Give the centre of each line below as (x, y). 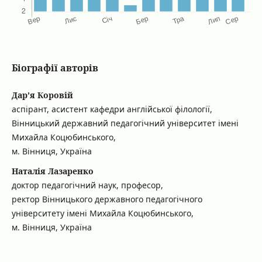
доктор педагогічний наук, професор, (87, 185)
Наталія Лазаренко (52, 171)
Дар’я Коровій (42, 95)
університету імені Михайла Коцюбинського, (102, 213)
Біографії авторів (55, 68)
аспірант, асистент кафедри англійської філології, (112, 109)
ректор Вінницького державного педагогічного (107, 199)
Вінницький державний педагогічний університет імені (125, 123)
